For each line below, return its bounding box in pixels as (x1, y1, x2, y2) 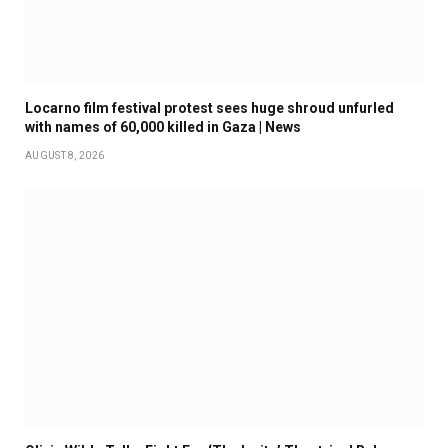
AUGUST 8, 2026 (25, 149, 105, 161)
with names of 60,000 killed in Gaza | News (25, 118, 301, 135)
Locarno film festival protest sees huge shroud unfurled (25, 99, 394, 116)
